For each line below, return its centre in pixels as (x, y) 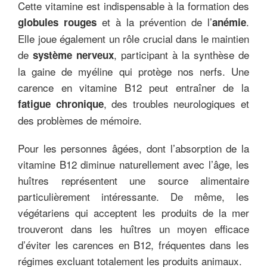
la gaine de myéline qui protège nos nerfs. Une (133, 71)
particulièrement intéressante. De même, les (133, 196)
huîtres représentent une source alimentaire (133, 180)
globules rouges (57, 22)
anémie (229, 22)
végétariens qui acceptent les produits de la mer (133, 212)
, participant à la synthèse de (181, 54)
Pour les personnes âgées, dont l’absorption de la (133, 148)
